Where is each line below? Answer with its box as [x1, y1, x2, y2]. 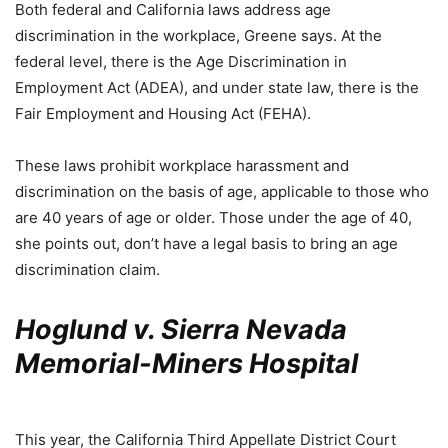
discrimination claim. [15, 260, 160, 279]
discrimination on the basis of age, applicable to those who [15, 182, 429, 201]
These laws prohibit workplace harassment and [15, 156, 349, 175]
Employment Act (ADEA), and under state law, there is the [15, 78, 419, 97]
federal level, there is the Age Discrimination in [15, 52, 347, 71]
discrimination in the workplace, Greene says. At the [15, 26, 382, 45]
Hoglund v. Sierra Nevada [15, 313, 347, 346]
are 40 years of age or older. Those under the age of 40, [15, 208, 412, 227]
